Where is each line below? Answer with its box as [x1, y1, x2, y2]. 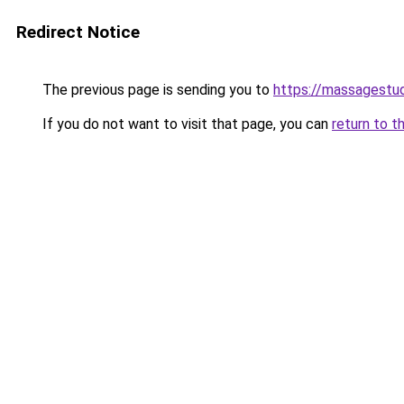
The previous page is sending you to [39, 81, 273, 98]
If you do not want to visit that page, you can [39, 115, 332, 133]
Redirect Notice [16, 22, 140, 42]
